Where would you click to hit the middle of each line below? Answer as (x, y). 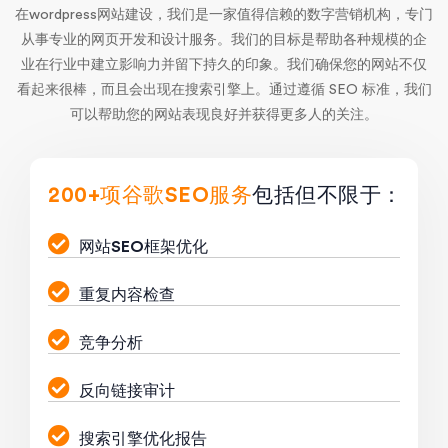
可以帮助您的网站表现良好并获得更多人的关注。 (224, 115)
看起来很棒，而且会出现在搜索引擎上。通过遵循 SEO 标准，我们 (224, 90)
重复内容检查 (127, 295)
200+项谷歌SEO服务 (150, 196)
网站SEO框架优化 (143, 247)
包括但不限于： (327, 196)
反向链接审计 (127, 391)
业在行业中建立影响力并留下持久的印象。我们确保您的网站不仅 (224, 65)
